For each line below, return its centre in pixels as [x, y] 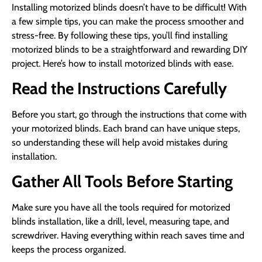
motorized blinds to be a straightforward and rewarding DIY [130, 49]
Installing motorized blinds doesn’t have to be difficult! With [129, 7]
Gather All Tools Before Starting [122, 182]
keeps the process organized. [69, 250]
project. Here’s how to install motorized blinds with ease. [123, 63]
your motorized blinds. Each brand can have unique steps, [126, 128]
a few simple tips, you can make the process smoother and [128, 21]
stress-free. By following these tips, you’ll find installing [120, 35]
